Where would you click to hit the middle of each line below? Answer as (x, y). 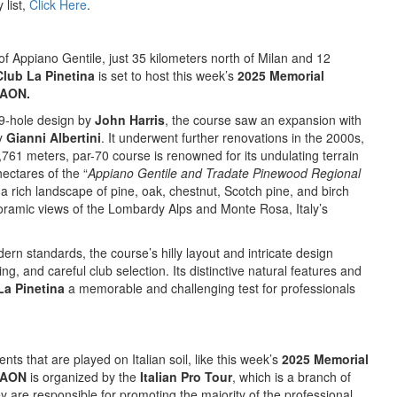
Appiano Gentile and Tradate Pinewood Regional (224, 173)
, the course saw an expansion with (263, 120)
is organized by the (82, 377)
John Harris (130, 120)
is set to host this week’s (166, 75)
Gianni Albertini (54, 137)
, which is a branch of (292, 377)
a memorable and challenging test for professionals (210, 288)
